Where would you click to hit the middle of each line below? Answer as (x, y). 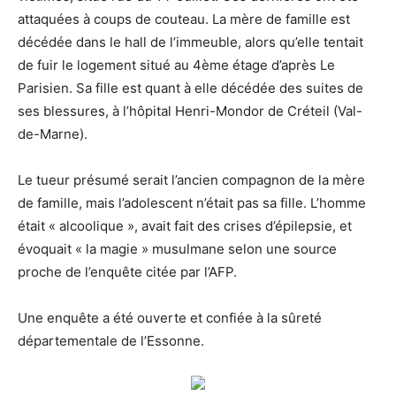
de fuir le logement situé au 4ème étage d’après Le (176, 65)
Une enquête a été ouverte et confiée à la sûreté (170, 318)
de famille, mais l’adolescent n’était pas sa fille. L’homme (192, 203)
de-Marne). (53, 134)
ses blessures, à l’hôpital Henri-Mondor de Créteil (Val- (190, 111)
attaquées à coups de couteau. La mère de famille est (184, 19)
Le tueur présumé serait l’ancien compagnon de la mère (191, 180)
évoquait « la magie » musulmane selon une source (177, 249)
